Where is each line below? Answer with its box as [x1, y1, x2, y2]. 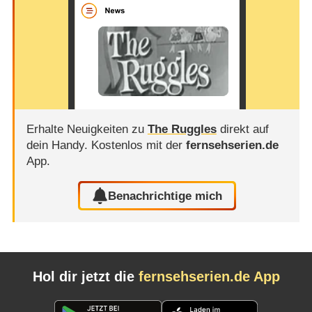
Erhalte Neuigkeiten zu [26, 122, 148, 136]
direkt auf [216, 122, 269, 136]
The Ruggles [147, 122, 217, 136]
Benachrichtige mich [108, 189, 223, 203]
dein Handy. [26, 138, 91, 152]
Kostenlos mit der [91, 138, 186, 152]
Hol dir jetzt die [32, 268, 139, 284]
